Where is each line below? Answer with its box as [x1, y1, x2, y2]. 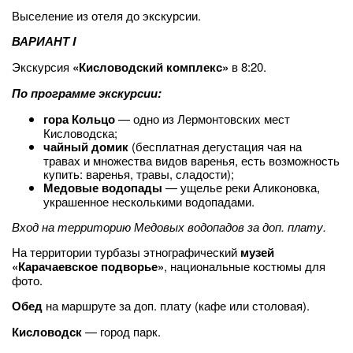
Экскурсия [12, 58, 72, 75]
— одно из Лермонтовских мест [115, 110, 290, 127]
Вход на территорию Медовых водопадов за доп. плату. [12, 218, 326, 235]
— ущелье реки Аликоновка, [165, 179, 320, 195]
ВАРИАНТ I [12, 32, 76, 50]
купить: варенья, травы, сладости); [43, 165, 234, 182]
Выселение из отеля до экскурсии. [12, 7, 201, 24]
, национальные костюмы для [164, 258, 325, 274]
